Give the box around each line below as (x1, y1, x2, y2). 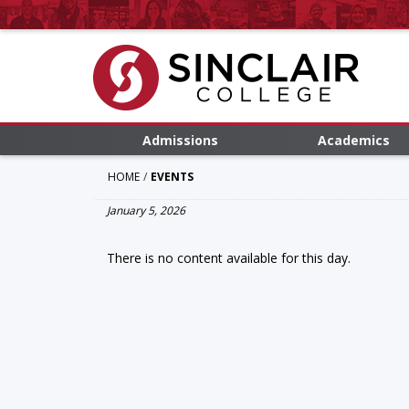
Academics (317, 131, 390, 149)
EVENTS (151, 169, 194, 184)
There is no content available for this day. (107, 249, 351, 267)
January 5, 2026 (107, 203, 185, 218)
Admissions (142, 131, 218, 149)
